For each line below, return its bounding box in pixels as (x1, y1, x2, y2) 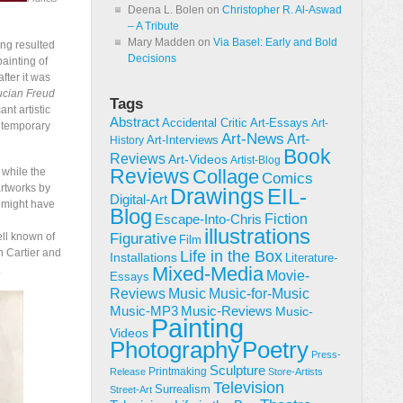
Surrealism (155, 382, 210, 396)
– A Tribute (128, 20, 179, 32)
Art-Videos (168, 152, 228, 166)
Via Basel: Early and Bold (213, 36, 337, 49)
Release (110, 366, 146, 377)
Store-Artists (268, 366, 323, 377)
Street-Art (110, 384, 152, 395)
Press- (311, 349, 341, 360)
